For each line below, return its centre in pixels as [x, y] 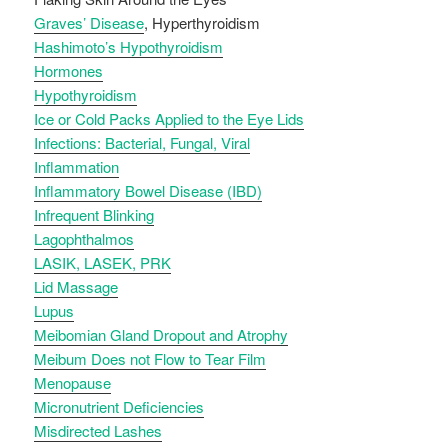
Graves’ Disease [89, 23]
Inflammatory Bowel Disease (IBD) [148, 191]
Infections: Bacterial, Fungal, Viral [142, 143]
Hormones [69, 71]
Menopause [73, 383]
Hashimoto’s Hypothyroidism [129, 47]
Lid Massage [76, 287]
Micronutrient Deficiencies [119, 407]
